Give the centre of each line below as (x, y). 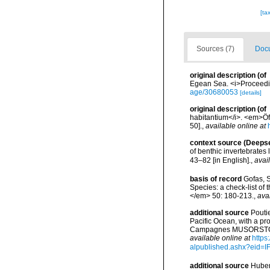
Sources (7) (215, 49)
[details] (251, 93)
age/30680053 (214, 92)
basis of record (216, 179)
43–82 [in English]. (220, 160)
